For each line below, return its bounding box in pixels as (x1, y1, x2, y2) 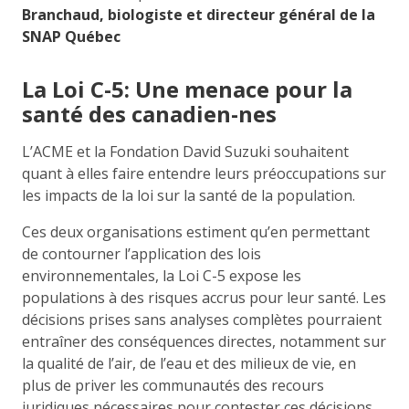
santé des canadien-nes (22, 98, 277, 129)
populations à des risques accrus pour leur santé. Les (22, 287, 386, 308)
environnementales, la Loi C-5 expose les (22, 265, 301, 286)
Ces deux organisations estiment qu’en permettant (22, 221, 370, 242)
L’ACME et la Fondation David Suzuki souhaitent (22, 141, 349, 162)
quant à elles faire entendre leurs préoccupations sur (22, 163, 386, 184)
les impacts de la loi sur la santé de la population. (22, 184, 355, 205)
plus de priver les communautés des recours (22, 374, 324, 395)
